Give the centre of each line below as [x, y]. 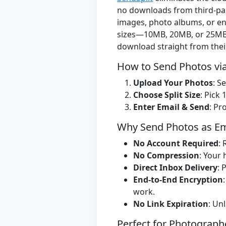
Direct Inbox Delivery [175, 168]
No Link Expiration [171, 204]
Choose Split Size [167, 95]
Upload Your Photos [173, 83]
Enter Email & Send [171, 107]
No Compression [166, 156]
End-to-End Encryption [178, 180]
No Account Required [176, 144]
